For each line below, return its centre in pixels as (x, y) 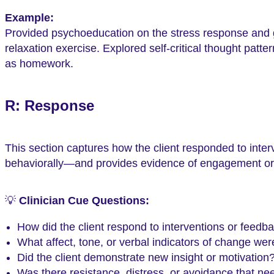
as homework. (39, 63)
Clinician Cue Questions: (84, 200)
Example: (29, 17)
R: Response (50, 106)
